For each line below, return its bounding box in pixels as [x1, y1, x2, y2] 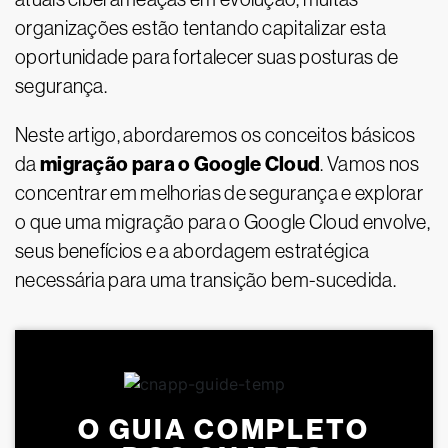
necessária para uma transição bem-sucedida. [15, 269, 396, 291]
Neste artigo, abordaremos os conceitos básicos [15, 124, 416, 146]
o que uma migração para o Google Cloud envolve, [15, 211, 431, 233]
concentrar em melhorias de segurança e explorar [15, 182, 424, 204]
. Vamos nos [320, 153, 420, 175]
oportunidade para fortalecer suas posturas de [15, 46, 399, 68]
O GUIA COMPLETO [78, 413, 370, 446]
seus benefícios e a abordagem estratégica [15, 240, 370, 262]
